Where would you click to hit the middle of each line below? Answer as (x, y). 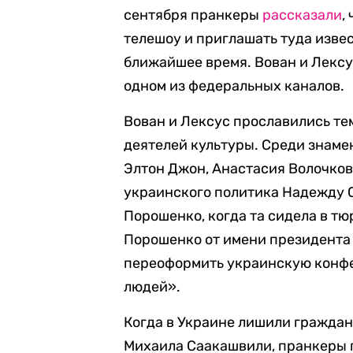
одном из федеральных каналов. (234, 86)
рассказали (303, 15)
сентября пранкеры (193, 15)
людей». (152, 287)
